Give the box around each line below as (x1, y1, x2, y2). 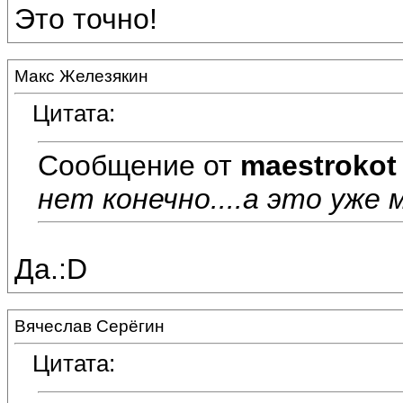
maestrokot (240, 148, 397, 182)
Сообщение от (38, 148, 240, 182)
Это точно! (14, 3, 157, 36)
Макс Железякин (14, 67, 148, 85)
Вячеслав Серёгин (14, 317, 165, 336)
